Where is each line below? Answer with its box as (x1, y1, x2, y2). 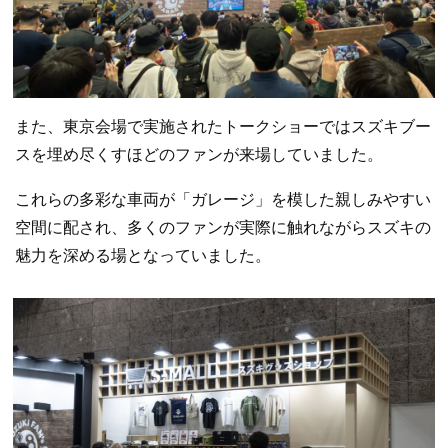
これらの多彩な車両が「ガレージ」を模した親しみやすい (15, 191, 431, 209)
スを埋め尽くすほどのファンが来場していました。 (15, 145, 383, 163)
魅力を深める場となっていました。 (15, 247, 271, 265)
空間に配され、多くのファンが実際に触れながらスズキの (15, 219, 431, 237)
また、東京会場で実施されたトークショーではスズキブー (15, 117, 431, 135)
